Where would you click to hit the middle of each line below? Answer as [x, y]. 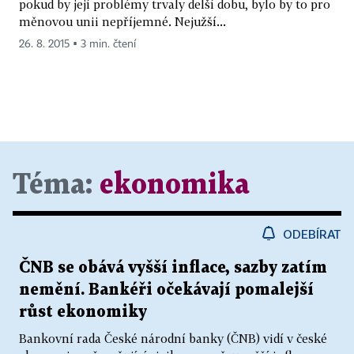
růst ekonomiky [83, 312]
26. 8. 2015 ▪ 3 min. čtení [77, 44]
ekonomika [175, 185]
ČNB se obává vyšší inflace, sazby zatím [173, 267]
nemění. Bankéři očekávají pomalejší [166, 290]
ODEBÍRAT [312, 233]
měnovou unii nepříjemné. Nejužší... [122, 21]
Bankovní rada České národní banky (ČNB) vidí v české [173, 338]
